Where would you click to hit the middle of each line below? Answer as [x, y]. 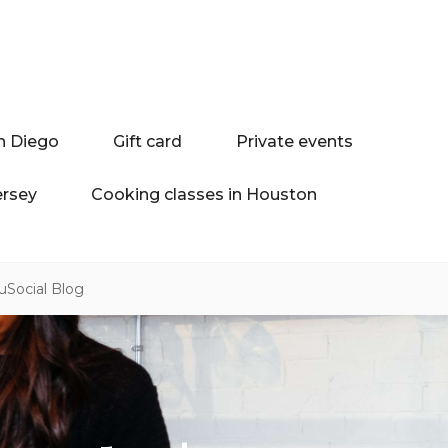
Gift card [147, 141]
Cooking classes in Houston [204, 194]
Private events [294, 141]
